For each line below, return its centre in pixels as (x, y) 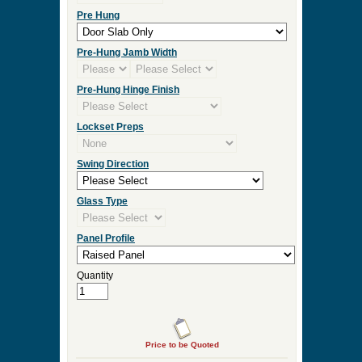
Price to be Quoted (182, 345)
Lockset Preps (110, 127)
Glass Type (102, 201)
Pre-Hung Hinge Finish (128, 90)
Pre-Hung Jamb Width (127, 53)
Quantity (95, 276)
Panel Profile (106, 238)
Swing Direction (113, 164)
